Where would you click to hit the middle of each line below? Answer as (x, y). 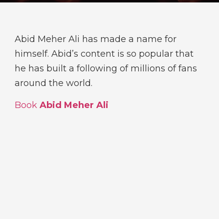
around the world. (53, 83)
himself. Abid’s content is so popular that (104, 54)
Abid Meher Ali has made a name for (95, 39)
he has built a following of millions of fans (106, 69)
